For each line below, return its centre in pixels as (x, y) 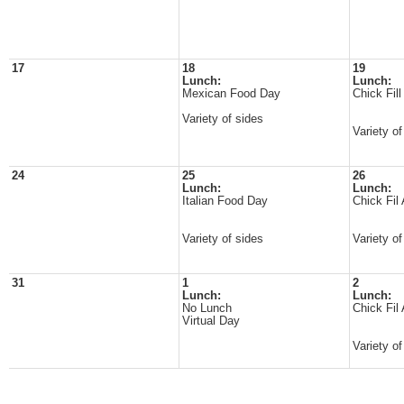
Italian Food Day (225, 201)
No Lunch (207, 308)
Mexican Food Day (231, 94)
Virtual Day (211, 321)
